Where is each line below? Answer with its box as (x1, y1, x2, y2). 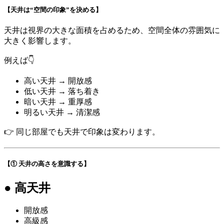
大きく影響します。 (4, 36, 76, 45)
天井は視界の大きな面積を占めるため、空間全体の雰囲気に (4, 26, 220, 35)
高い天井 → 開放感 (24, 76, 92, 85)
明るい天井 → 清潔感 (24, 108, 100, 117)
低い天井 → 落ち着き (24, 87, 100, 96)
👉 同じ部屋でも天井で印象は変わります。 (4, 127, 160, 136)
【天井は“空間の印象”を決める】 (4, 5, 102, 13)
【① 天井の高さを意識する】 (4, 160, 90, 168)
